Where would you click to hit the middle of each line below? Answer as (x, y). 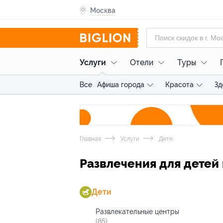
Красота (179, 85)
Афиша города (121, 85)
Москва (103, 10)
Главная (90, 139)
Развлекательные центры (137, 212)
